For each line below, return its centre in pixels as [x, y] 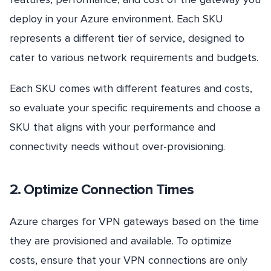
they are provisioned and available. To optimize [121, 240]
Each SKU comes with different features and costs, [131, 89]
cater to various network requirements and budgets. [134, 58]
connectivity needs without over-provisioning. [117, 147]
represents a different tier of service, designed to [127, 38]
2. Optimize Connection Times [102, 189]
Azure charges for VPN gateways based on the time [134, 221]
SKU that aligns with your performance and [113, 127]
